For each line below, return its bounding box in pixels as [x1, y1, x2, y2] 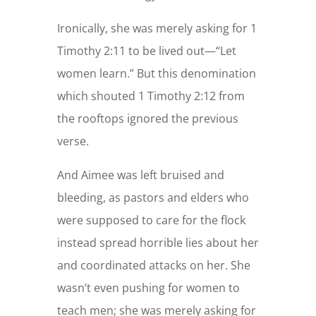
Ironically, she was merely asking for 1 [56, 20, 257, 36]
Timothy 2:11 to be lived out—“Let [56, 42, 236, 59]
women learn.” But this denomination [56, 65, 256, 81]
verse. [56, 133, 89, 149]
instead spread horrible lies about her [56, 234, 259, 250]
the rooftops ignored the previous [56, 110, 238, 126]
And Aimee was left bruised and [56, 166, 224, 183]
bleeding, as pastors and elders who [56, 189, 249, 205]
